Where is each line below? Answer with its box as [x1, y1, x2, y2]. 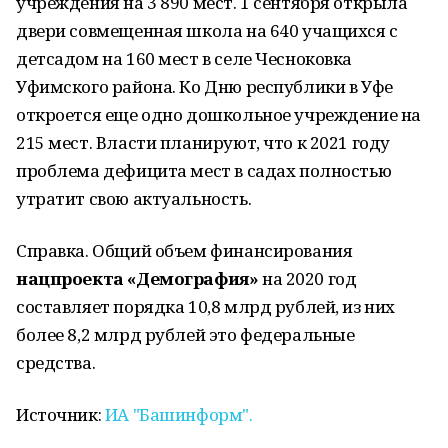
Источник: [16, 403, 105, 426]
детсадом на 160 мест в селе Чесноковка [16, 47, 353, 70]
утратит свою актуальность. [16, 187, 252, 210]
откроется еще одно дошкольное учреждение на [16, 103, 421, 126]
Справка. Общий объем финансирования [16, 239, 353, 262]
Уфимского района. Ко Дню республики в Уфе [16, 75, 393, 98]
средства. [16, 351, 96, 374]
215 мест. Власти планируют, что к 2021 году [16, 131, 390, 154]
